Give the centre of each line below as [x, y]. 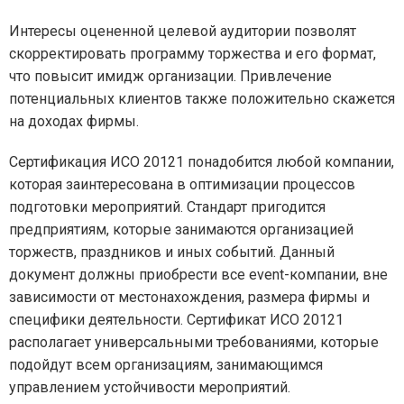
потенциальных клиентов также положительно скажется [202, 99]
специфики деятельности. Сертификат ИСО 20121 [176, 320]
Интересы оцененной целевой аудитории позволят [183, 31]
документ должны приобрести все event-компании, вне [198, 275]
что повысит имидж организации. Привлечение [170, 76]
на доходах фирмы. [74, 121]
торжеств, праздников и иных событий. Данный [172, 252]
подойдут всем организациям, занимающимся [166, 365]
